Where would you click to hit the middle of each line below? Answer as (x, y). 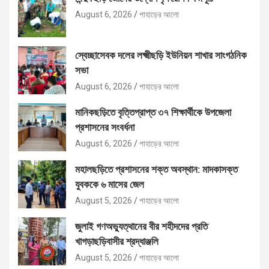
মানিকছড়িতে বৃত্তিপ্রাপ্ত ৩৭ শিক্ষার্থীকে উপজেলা (153, 113)
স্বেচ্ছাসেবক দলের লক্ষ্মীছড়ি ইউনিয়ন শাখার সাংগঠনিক (161, 56)
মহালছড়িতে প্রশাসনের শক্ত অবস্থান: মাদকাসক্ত (156, 170)
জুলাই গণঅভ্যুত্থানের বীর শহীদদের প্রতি (141, 227)
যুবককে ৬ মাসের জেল (110, 185)
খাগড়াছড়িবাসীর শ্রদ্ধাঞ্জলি (117, 242)
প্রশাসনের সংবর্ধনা (105, 128)
